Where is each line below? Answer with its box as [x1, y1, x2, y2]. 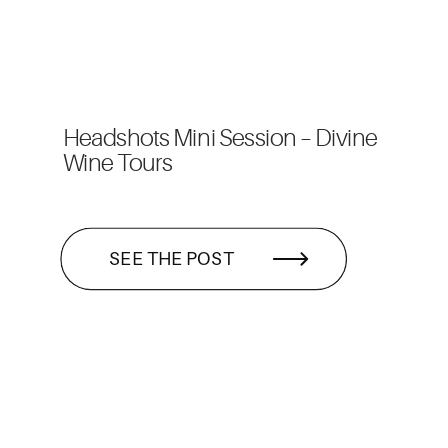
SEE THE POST [109, 247, 234, 270]
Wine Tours [63, 150, 173, 178]
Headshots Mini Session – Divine [63, 125, 377, 153]
